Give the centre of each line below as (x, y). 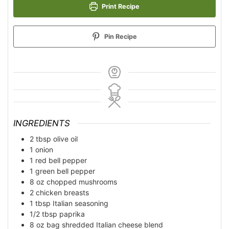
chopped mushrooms (82, 181)
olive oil (65, 139)
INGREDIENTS (42, 123)
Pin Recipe (120, 37)
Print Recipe (120, 6)
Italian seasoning (81, 203)
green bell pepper (65, 171)
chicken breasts (62, 192)
